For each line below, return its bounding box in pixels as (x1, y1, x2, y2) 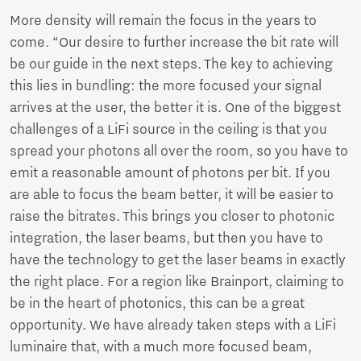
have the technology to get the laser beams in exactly (10, 251, 346, 268)
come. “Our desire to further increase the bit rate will (10, 34, 338, 51)
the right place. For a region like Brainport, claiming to (10, 273, 344, 290)
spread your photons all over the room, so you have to (10, 143, 348, 160)
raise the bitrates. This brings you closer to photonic (10, 208, 334, 225)
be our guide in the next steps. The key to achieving (10, 56, 333, 73)
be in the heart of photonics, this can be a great (10, 295, 305, 312)
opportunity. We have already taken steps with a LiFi (10, 317, 336, 334)
